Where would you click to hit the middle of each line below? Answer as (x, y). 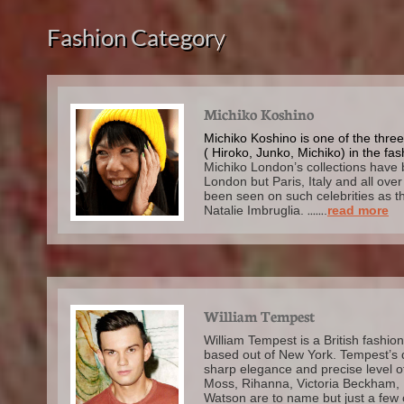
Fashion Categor (130, 37)
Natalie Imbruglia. (254, 210)
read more (358, 210)
